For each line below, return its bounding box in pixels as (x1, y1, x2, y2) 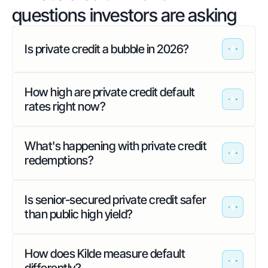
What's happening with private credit (25, 139, 206, 153)
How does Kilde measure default (25, 246, 185, 261)
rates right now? (25, 99, 105, 114)
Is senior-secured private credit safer (25, 193, 206, 207)
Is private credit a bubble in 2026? (25, 42, 189, 56)
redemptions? (25, 153, 93, 167)
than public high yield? (25, 207, 133, 221)
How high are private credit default (25, 85, 195, 99)
